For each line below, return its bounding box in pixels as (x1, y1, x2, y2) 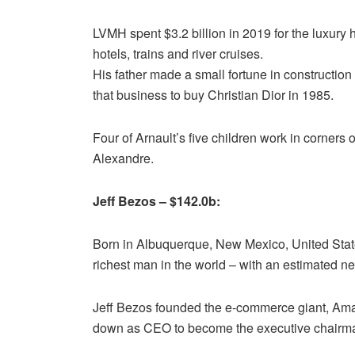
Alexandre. (93, 148, 154, 167)
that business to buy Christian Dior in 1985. (93, 85, 334, 104)
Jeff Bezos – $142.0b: (93, 191, 220, 210)
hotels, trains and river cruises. (93, 44, 263, 63)
